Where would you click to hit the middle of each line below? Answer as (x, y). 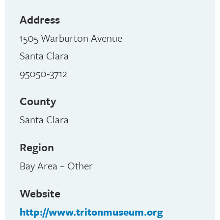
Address (40, 20)
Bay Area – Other (56, 166)
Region (37, 147)
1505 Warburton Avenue (71, 38)
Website (40, 193)
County (38, 101)
